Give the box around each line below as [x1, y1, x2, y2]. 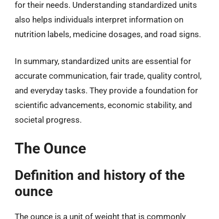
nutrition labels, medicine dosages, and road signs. [15, 29, 201, 39]
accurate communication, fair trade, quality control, [15, 71, 201, 81]
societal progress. [15, 115, 82, 125]
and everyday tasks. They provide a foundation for [15, 86, 198, 95]
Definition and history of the [15, 167, 185, 183]
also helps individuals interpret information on [15, 14, 183, 24]
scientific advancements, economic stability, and [15, 100, 192, 110]
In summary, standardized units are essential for [15, 56, 191, 66]
